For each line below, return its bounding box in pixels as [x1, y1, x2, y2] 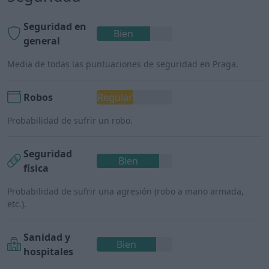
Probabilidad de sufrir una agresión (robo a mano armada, [7, 185, 244, 197]
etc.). [7, 198, 26, 210]
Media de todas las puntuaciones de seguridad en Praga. [7, 58, 238, 70]
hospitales [23, 244, 73, 258]
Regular [97, 90, 133, 104]
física [23, 161, 49, 175]
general [23, 34, 60, 47]
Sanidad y [23, 230, 70, 244]
